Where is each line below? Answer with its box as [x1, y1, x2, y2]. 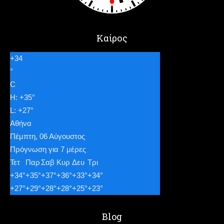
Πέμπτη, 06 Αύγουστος [10, 132, 85, 140]
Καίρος [96, 32, 127, 44]
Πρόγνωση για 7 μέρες [10, 145, 86, 153]
